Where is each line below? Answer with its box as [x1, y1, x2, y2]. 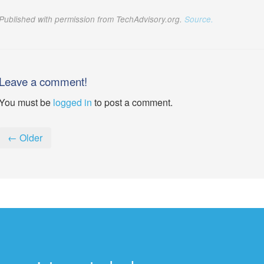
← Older [7, 131, 42, 144]
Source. [184, 14, 213, 25]
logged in [52, 95, 92, 109]
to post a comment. [91, 95, 173, 109]
